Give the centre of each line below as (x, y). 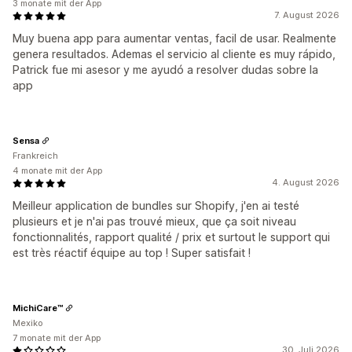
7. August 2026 (307, 15)
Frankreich (35, 156)
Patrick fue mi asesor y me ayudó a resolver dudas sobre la (165, 70)
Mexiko (27, 323)
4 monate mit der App (57, 170)
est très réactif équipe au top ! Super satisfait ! (132, 253)
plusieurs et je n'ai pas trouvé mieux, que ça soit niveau (154, 221)
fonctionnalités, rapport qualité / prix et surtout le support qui (171, 237)
